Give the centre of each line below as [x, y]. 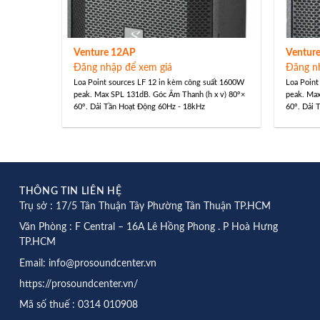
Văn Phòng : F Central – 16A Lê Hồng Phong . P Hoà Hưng [149, 227]
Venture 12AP [104, 52]
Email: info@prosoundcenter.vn [88, 263]
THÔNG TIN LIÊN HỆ [71, 192]
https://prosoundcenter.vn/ [79, 284]
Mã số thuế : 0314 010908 [79, 305]
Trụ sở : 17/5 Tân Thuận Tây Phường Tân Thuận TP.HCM [145, 207]
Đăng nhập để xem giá [122, 68]
